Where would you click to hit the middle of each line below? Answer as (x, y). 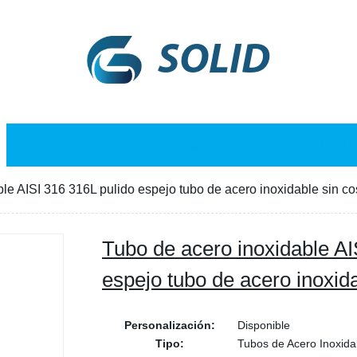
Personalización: (170, 325)
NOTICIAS (75, 145)
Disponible (264, 325)
